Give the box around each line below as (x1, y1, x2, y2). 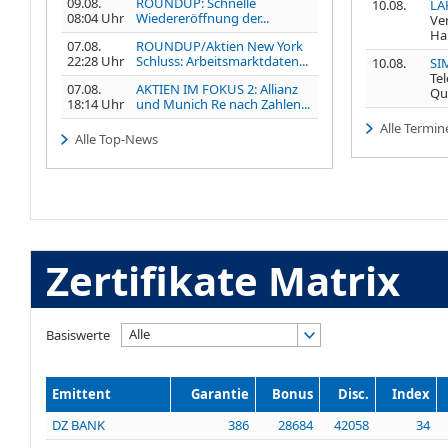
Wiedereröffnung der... (136, 8, 269, 27)
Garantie (191, 385, 249, 404)
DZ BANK (52, 416, 105, 435)
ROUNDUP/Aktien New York (136, 36, 303, 55)
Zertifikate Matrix (45, 253, 400, 309)
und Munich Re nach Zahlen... (136, 94, 310, 113)
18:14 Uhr (67, 94, 124, 113)
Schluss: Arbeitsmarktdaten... (136, 51, 308, 70)
